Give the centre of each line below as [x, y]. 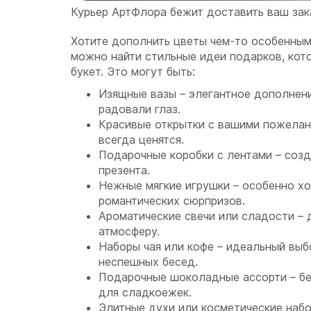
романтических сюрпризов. [172, 201]
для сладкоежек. [145, 293]
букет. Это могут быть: [133, 72]
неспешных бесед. [148, 262]
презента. [124, 170]
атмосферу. [129, 232]
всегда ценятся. [141, 140]
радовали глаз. [140, 109]
